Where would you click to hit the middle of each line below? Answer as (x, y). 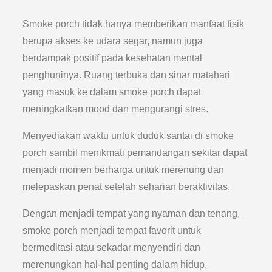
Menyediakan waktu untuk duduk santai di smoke (128, 136)
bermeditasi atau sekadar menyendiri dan (112, 247)
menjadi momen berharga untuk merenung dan (124, 170)
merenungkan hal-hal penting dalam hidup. (115, 264)
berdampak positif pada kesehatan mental (113, 58)
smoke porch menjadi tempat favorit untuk (112, 230)
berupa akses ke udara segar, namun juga (113, 41)
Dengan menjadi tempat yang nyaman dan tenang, (131, 213)
